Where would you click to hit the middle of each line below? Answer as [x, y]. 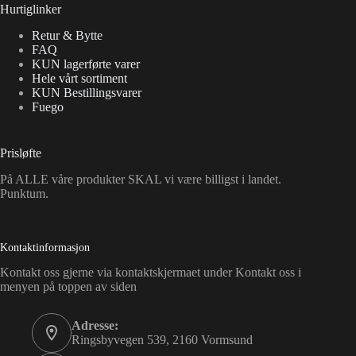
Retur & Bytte [67, 36]
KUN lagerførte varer [86, 64]
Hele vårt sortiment [79, 79]
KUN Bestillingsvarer [87, 93]
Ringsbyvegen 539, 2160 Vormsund [162, 340]
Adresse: [95, 326]
